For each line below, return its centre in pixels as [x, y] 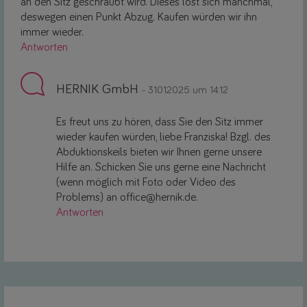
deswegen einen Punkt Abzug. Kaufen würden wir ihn [139, 17]
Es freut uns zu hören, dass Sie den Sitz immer [160, 122]
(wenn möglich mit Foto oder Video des [146, 182]
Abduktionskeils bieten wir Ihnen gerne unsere [159, 152]
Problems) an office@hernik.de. [127, 197]
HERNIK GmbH [97, 89]
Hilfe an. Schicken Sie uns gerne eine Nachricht [161, 167]
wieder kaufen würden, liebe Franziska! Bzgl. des [163, 137]
